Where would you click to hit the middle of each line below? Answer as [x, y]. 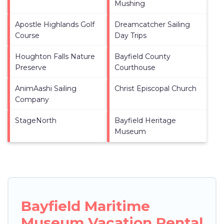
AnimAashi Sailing [46, 88]
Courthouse [135, 67]
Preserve [31, 67]
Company [32, 99]
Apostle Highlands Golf [55, 24]
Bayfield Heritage [145, 120]
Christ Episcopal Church [155, 88]
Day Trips [130, 35]
